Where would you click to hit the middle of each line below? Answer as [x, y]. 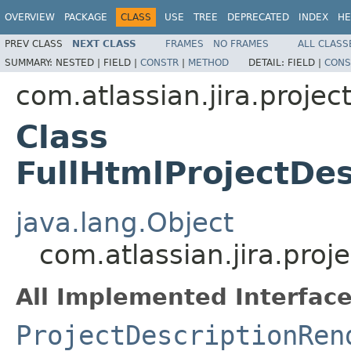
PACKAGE [86, 17]
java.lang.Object [125, 222]
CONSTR [159, 62]
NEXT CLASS [104, 43]
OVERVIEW [30, 17]
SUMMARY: [30, 62]
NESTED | [80, 62]
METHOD [208, 62]
